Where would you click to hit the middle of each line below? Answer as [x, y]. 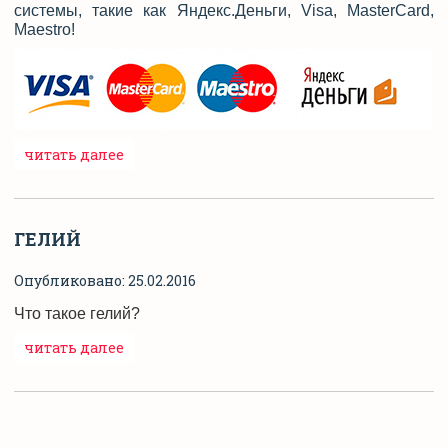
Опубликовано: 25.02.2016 [105, 280]
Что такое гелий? [77, 313]
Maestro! [44, 29]
